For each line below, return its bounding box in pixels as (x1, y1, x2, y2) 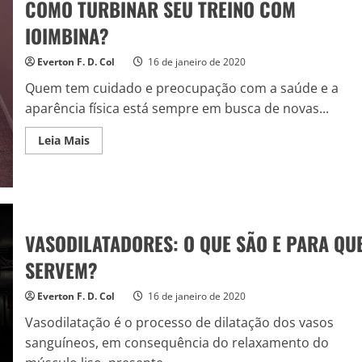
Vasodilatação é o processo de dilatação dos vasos (24, 313, 334, 331)
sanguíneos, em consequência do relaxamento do (24, 333, 329, 351)
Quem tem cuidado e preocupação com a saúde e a (24, 78, 339, 97)
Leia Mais (37, 132, 90, 148)
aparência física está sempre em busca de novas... (24, 99, 329, 117)
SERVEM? (24, 255, 98, 284)
